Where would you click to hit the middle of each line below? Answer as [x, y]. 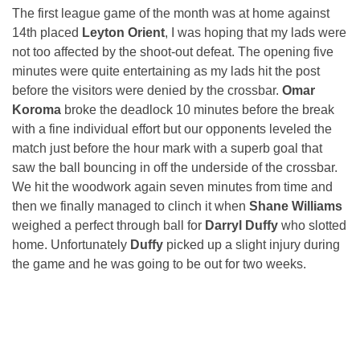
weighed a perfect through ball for [108, 226]
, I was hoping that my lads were [256, 33]
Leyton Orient [123, 33]
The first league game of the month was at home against [171, 14]
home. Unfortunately [71, 245]
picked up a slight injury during [253, 245]
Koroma [37, 110]
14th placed [47, 33]
